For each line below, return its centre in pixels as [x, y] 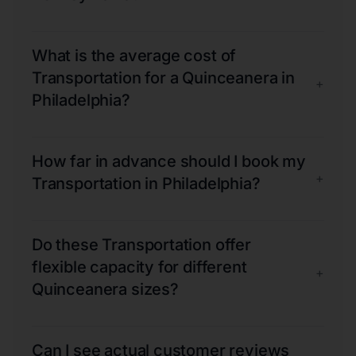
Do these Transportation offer [141, 244]
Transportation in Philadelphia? [146, 183]
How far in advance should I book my [169, 161]
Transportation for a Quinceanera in [163, 77]
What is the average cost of [134, 55]
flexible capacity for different [139, 267]
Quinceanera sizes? [105, 289]
